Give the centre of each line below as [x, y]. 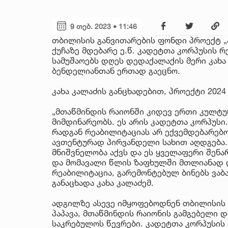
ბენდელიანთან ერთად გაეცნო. [116, 70]
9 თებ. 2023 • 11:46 [104, 26]
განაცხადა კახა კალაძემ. [103, 182]
